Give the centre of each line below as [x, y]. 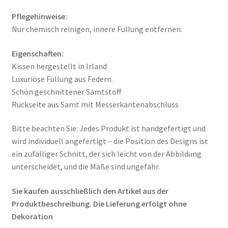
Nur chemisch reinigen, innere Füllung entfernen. [97, 29]
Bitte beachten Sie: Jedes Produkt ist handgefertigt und [108, 129]
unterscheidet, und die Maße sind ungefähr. [85, 167]
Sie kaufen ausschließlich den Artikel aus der [90, 191]
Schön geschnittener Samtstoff [66, 91]
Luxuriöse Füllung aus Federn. [62, 79]
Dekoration [32, 217]
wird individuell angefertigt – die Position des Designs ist [110, 141]
